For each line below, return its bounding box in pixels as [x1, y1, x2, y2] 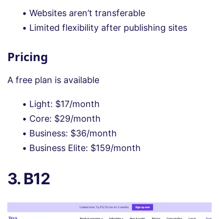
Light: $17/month [29, 99, 100, 109]
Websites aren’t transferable [29, 8, 145, 19]
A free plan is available [7, 75, 99, 86]
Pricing [7, 48, 48, 65]
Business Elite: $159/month [29, 143, 141, 153]
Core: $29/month [29, 113, 101, 124]
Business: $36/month [29, 128, 117, 139]
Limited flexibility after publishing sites [29, 22, 187, 33]
